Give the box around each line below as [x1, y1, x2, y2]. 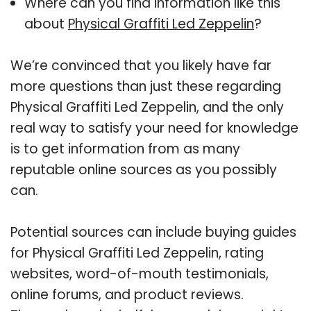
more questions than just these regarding [10, 76, 281, 96]
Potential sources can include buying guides [10, 222, 296, 242]
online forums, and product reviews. [10, 285, 244, 304]
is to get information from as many [10, 139, 240, 158]
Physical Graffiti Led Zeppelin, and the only [10, 97, 284, 117]
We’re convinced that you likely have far [10, 56, 271, 75]
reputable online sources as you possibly [10, 160, 277, 179]
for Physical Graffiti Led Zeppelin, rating [10, 243, 264, 262]
